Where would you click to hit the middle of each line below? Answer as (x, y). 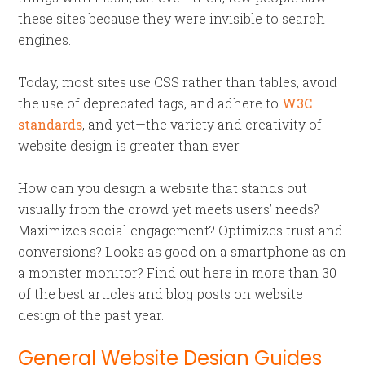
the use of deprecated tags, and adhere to (150, 103)
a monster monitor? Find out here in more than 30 (178, 273)
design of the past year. (91, 315)
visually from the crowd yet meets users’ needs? (169, 209)
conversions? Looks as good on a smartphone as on (182, 251)
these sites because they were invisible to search (172, 18)
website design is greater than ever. (130, 145)
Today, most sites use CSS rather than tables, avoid (178, 82)
